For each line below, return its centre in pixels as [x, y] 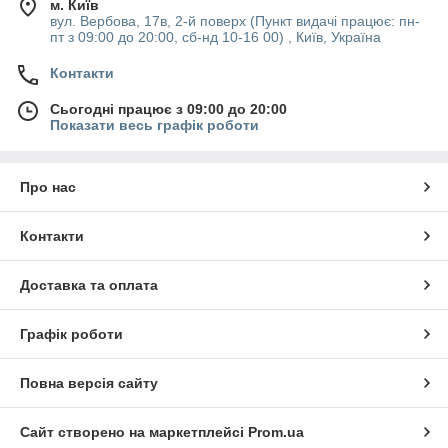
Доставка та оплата [89, 284]
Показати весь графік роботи [154, 124]
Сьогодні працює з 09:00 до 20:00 [168, 108]
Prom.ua [276, 431]
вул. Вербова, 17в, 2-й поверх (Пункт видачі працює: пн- [235, 20]
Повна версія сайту [89, 382]
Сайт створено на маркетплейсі [134, 431]
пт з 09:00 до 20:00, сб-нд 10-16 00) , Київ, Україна [215, 36]
